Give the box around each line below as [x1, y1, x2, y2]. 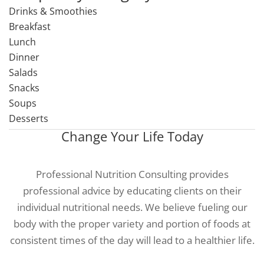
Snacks [9, 81, 39, 94]
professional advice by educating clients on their [22, 184, 242, 197]
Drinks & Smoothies [9, 5, 97, 18]
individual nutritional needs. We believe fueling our [16, 200, 247, 214]
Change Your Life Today [61, 127, 203, 145]
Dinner [9, 51, 39, 64]
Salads [9, 66, 38, 79]
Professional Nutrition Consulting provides [35, 167, 229, 181]
